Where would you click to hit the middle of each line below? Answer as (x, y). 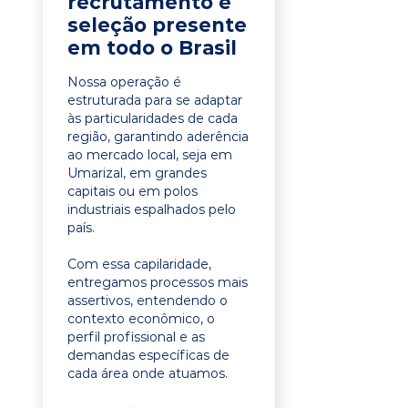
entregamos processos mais (158, 282)
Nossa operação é (124, 82)
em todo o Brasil (152, 48)
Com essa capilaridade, (139, 264)
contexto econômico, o (141, 319)
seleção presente (157, 25)
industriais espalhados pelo (152, 209)
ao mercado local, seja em (150, 155)
